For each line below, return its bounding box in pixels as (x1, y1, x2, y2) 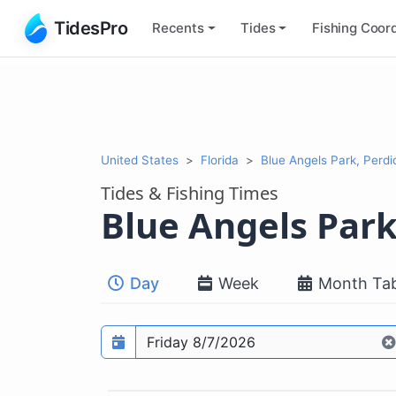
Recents (152, 19, 204, 36)
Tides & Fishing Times (101, 180, 278, 205)
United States (101, 152, 179, 167)
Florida (201, 152, 239, 167)
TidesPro (54, 17, 127, 39)
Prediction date (100, 324, 195, 342)
